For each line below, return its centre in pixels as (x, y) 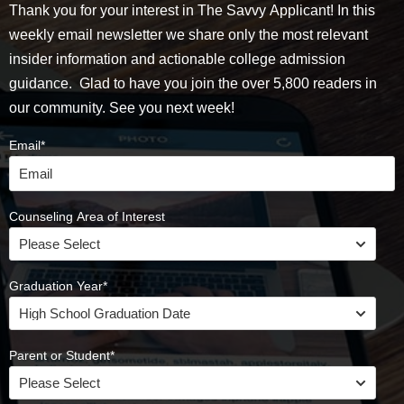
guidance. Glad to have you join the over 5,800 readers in (193, 83)
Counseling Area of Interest (87, 216)
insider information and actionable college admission (177, 59)
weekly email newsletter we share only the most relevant (188, 34)
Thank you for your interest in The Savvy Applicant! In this (192, 10)
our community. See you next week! (124, 107)
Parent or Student (60, 355)
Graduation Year (56, 285)
